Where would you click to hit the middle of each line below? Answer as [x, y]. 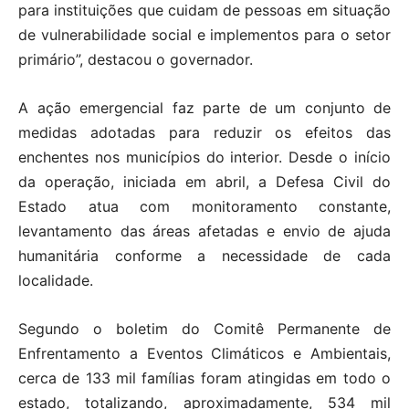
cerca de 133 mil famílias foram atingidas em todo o [204, 378]
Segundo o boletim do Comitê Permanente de [204, 328]
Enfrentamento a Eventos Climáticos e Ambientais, [204, 353]
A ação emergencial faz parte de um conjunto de [204, 107]
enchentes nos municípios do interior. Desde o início [204, 157]
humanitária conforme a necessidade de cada [204, 255]
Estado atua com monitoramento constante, [204, 206]
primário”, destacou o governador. [136, 59]
